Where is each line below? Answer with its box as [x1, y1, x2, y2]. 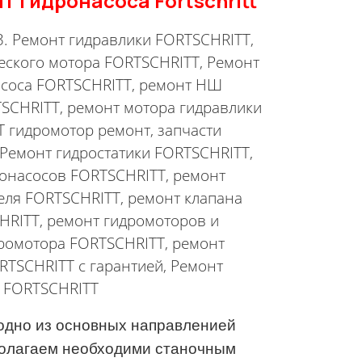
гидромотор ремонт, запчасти [4, 120, 221, 140]
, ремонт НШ [131, 74, 222, 95]
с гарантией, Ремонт [74, 255, 223, 276]
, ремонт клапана [120, 187, 242, 208]
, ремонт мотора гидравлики [60, 97, 262, 117]
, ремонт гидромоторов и [39, 210, 219, 230]
